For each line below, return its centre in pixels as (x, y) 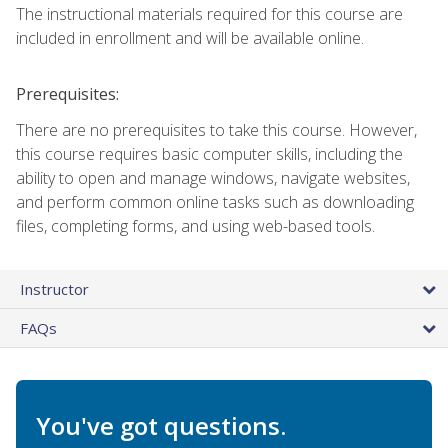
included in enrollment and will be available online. (190, 37)
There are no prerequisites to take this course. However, (216, 129)
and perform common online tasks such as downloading (215, 201)
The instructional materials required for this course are (209, 13)
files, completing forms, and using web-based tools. (195, 225)
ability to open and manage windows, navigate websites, (213, 177)
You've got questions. (161, 425)
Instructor (54, 288)
